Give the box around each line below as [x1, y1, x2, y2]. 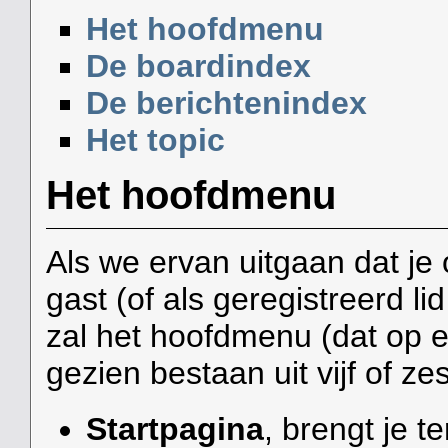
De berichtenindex [85, 84, 367, 121]
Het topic [85, 121, 225, 158]
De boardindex [85, 47, 311, 84]
